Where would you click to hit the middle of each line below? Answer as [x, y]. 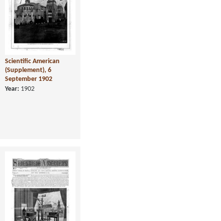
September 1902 [29, 79]
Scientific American [32, 61]
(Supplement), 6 [28, 70]
